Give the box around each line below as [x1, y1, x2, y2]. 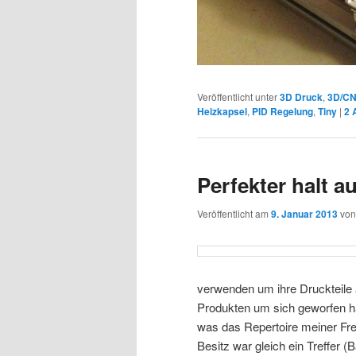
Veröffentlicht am [197, 207, 271, 221]
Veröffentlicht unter [197, 89, 277, 103]
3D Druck [280, 89, 323, 104]
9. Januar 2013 [271, 207, 338, 222]
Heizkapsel [197, 103, 247, 118]
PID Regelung [252, 103, 313, 118]
